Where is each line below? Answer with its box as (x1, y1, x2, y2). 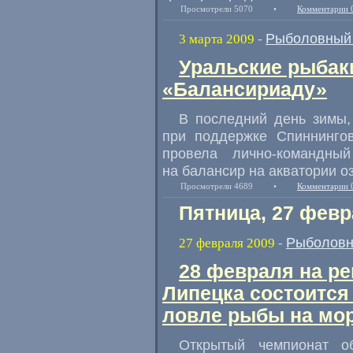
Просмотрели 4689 (180, 181, 253, 191)
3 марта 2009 (179, 32, 255, 46)
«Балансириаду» (162, 79, 327, 100)
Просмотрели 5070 (180, 4, 253, 13)
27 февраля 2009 (179, 236, 275, 251)
